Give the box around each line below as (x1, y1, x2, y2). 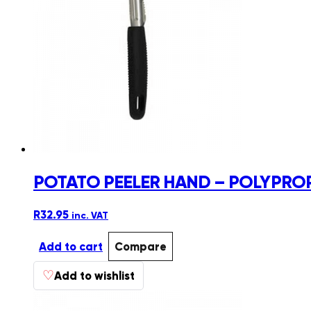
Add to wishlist (54, 269, 135, 283)
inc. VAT (72, 210, 108, 222)
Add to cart (39, 239, 103, 254)
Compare (115, 239, 167, 254)
